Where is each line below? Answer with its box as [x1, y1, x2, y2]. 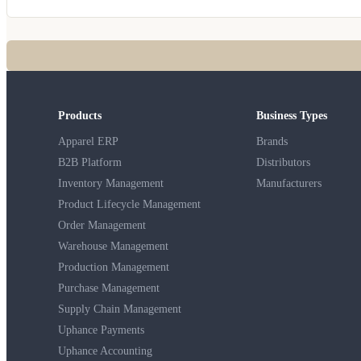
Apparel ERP [58, 135, 118, 147]
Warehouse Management [58, 239, 168, 252]
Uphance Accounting [58, 344, 152, 357]
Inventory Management [58, 176, 164, 189]
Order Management [58, 218, 146, 231]
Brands [256, 135, 288, 147]
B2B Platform [58, 156, 122, 168]
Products [58, 109, 102, 122]
